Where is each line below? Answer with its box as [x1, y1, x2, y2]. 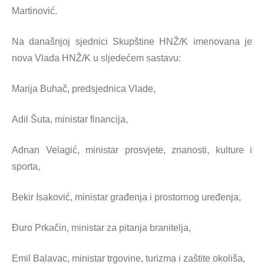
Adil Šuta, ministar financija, [12, 114, 128, 124]
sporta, [12, 161, 40, 171]
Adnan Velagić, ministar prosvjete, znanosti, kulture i [12, 145, 252, 155]
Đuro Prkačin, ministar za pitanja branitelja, [12, 223, 191, 233]
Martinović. [12, 6, 57, 16]
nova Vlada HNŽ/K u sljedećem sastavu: [12, 53, 181, 63]
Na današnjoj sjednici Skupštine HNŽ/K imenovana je [12, 37, 252, 47]
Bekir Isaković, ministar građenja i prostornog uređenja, [12, 192, 241, 202]
